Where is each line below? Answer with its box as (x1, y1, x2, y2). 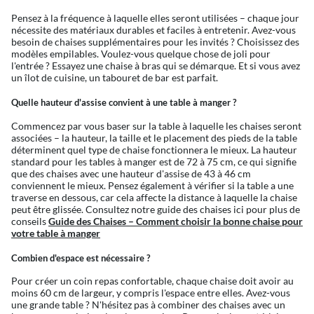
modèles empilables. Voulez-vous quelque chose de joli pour (11, 47, 271, 60)
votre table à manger (11, 226, 100, 239)
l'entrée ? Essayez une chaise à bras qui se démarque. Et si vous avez (11, 59, 300, 71)
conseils (11, 214, 48, 227)
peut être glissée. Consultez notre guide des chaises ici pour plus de (11, 203, 300, 215)
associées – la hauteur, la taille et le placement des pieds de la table (11, 131, 297, 144)
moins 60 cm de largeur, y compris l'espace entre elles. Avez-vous (11, 287, 290, 299)
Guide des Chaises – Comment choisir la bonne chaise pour (48, 214, 303, 227)
